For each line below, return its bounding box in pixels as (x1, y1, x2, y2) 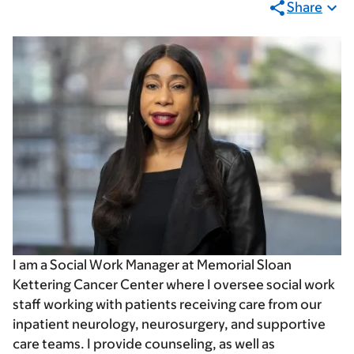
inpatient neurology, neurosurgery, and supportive (13, 316, 326, 333)
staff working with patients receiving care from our (13, 296, 322, 313)
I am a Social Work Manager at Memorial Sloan (13, 257, 292, 273)
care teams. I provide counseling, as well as (13, 336, 275, 352)
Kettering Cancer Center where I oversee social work (13, 277, 335, 293)
